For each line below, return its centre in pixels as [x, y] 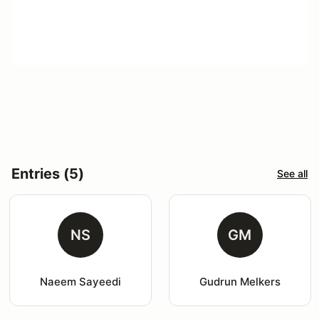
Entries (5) [48, 173]
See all [292, 174]
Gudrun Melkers [240, 281]
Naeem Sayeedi [80, 281]
